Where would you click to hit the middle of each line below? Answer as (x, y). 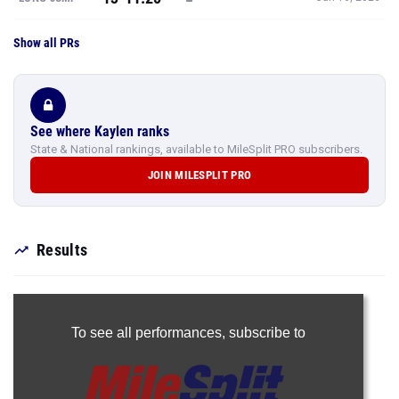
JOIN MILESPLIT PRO (199, 175)
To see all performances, (150, 333)
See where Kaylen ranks (100, 131)
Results (62, 250)
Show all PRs (46, 43)
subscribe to (267, 333)
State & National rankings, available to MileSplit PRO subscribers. (196, 149)
